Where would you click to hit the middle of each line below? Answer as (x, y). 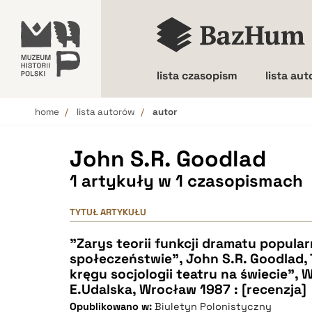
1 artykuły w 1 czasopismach (186, 181)
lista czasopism (197, 76)
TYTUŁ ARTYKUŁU (108, 212)
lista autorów (106, 112)
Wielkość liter (217, 124)
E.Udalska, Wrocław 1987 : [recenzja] (188, 289)
